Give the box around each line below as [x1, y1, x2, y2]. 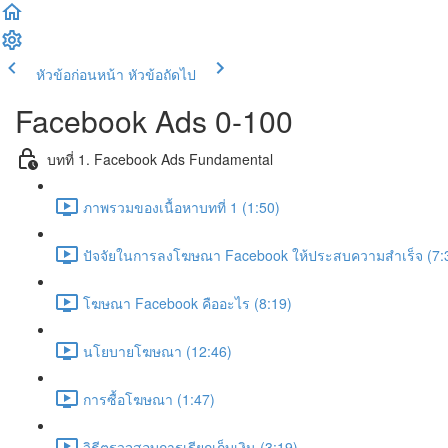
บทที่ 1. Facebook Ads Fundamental [47, 148, 273, 169]
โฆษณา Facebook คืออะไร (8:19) [83, 292, 292, 313]
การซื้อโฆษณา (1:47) [83, 388, 215, 409]
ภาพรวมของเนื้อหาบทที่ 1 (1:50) [83, 196, 280, 217]
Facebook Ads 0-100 [15, 99, 293, 142]
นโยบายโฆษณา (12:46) [83, 340, 232, 361]
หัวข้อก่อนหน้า [36, 64, 124, 84]
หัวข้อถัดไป [128, 64, 196, 84]
